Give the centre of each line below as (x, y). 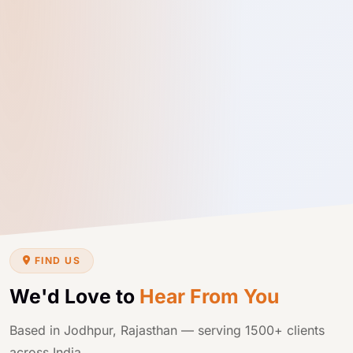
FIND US (56, 260)
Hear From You (209, 296)
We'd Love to (74, 296)
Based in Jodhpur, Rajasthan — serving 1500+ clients (167, 330)
